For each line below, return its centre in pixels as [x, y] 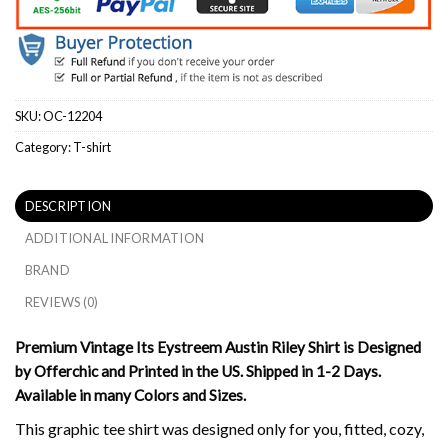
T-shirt [92, 147]
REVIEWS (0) [61, 301]
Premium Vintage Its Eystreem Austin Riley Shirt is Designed [218, 346]
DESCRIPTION [68, 205]
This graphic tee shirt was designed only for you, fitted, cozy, [219, 428]
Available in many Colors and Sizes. [130, 394]
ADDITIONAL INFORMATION [114, 237]
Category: [44, 147]
